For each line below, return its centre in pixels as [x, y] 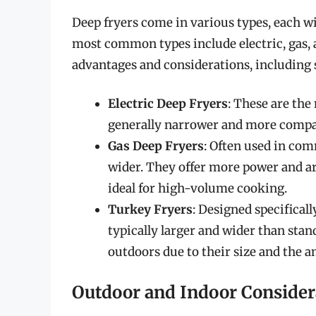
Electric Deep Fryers [168, 104]
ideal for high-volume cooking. [197, 189]
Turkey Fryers [150, 210]
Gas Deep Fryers [156, 146]
